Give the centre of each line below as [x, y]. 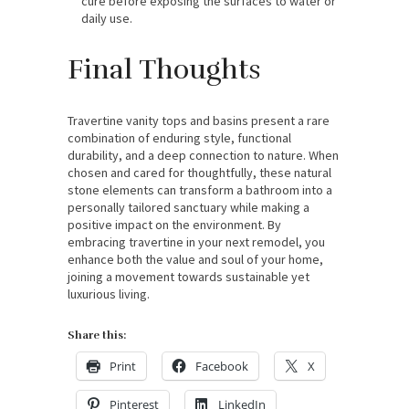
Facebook [222, 366]
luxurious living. [109, 294]
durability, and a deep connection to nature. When [203, 155]
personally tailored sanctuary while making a [189, 207]
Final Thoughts [164, 69]
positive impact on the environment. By [174, 224]
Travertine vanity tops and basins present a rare [199, 120]
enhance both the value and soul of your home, [195, 259]
